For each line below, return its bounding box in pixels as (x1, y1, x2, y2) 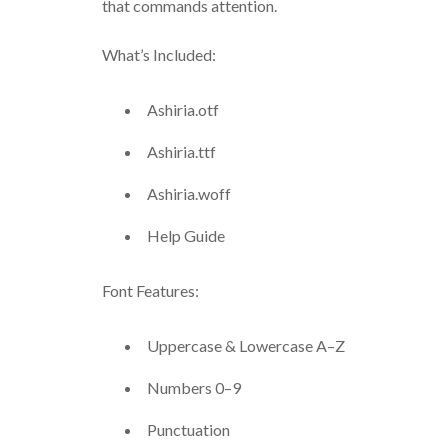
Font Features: (102, 281, 199, 301)
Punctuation (147, 420, 230, 439)
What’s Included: (102, 44, 216, 64)
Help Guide (147, 225, 225, 245)
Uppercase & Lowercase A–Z (147, 336, 345, 356)
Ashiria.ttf (147, 142, 216, 162)
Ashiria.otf (147, 100, 219, 120)
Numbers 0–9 (147, 378, 241, 398)
